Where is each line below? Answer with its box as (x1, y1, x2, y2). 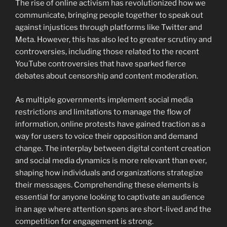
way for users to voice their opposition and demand (15, 131, 198, 141)
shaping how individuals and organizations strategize (15, 168, 203, 177)
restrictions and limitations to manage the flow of (15, 107, 191, 117)
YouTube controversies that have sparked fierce (15, 59, 186, 69)
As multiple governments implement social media (15, 95, 193, 104)
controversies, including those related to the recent (15, 47, 199, 57)
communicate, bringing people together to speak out (15, 11, 203, 20)
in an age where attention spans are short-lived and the (15, 204, 211, 214)
